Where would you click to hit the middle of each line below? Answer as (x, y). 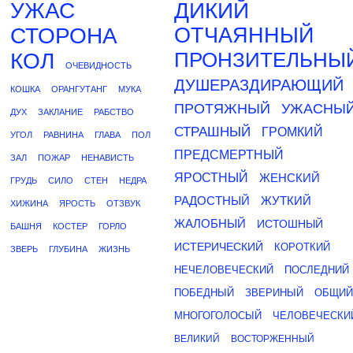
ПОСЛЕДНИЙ (317, 270)
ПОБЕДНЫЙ (204, 293)
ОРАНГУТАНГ (79, 89)
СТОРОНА (64, 36)
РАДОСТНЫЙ (212, 201)
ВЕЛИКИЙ (197, 339)
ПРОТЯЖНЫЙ (222, 109)
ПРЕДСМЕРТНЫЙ (229, 155)
